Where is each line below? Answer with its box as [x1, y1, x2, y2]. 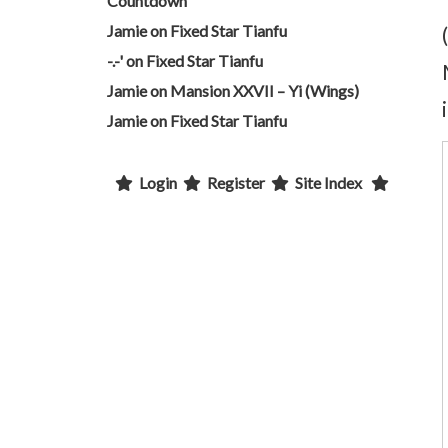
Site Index [295, 173, 362, 192]
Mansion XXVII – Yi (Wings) [170, 81, 359, 100]
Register [207, 173, 265, 192]
